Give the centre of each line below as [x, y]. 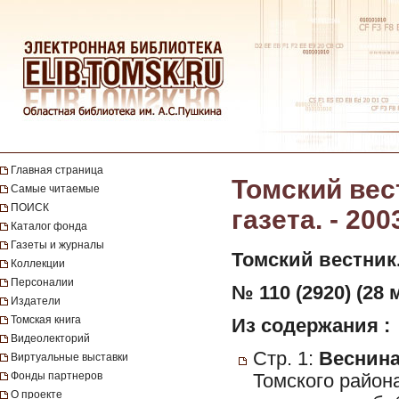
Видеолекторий [50, 338]
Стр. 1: [286, 359]
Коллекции [38, 264]
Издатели [36, 301]
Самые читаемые [55, 189]
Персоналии [42, 282]
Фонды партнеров [57, 376]
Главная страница [57, 170]
